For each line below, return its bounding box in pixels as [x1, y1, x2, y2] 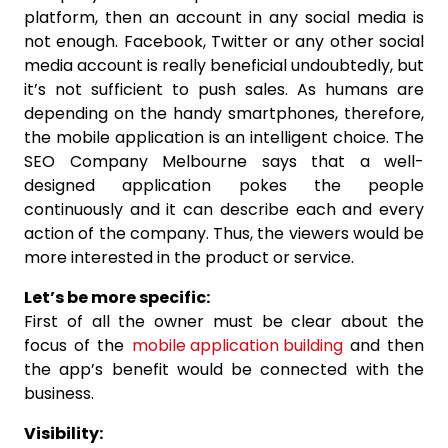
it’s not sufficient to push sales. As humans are [24, 78, 424, 102]
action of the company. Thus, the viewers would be [24, 222, 424, 246]
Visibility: [24, 422, 103, 446]
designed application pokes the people [24, 174, 424, 198]
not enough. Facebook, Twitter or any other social [24, 30, 424, 54]
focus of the [24, 334, 132, 358]
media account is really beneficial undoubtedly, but [24, 54, 424, 78]
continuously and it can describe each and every [24, 198, 424, 222]
